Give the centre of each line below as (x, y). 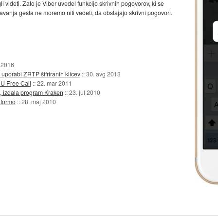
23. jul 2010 (84, 92)
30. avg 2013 (103, 73)
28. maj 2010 (38, 101)
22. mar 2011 (54, 83)
